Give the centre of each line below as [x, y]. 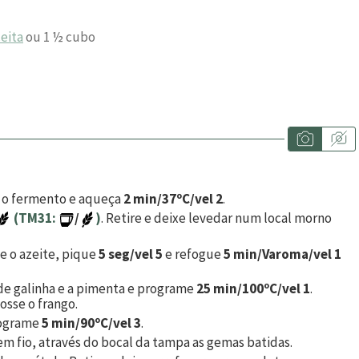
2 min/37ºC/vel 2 [173, 199]
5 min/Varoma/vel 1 [282, 254]
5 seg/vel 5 [131, 254]
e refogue [193, 254]
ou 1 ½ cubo [59, 36]
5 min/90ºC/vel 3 [91, 323]
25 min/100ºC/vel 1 [253, 289]
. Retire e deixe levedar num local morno [216, 218]
